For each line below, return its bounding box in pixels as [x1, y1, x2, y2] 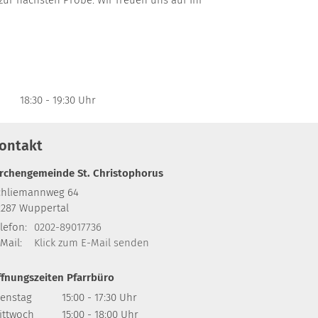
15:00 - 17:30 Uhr [62, 290, 137, 304]
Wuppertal [19, 201, 69, 214]
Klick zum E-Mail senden [34, 236, 149, 249]
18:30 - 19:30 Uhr [20, 93, 96, 106]
